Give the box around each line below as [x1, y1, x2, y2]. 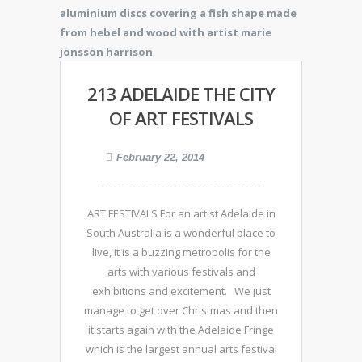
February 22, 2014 [116, 151, 204, 163]
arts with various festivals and [107, 264, 255, 279]
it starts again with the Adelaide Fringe [88, 322, 274, 337]
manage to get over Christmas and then [84, 303, 278, 318]
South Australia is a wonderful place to [86, 225, 276, 240]
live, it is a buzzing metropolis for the [91, 245, 271, 259]
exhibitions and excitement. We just [91, 284, 271, 298]
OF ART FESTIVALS [109, 106, 253, 130]
